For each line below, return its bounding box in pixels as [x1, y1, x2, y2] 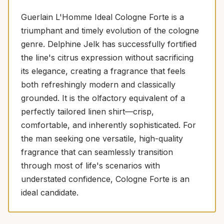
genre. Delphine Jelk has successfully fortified [21, 38, 196, 49]
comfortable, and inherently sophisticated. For [21, 119, 196, 130]
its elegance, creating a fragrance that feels [21, 65, 185, 76]
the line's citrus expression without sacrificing [21, 52, 193, 62]
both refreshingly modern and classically [21, 79, 175, 89]
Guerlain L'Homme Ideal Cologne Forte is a [21, 11, 184, 22]
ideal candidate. [21, 187, 78, 197]
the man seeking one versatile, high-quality [21, 133, 183, 143]
